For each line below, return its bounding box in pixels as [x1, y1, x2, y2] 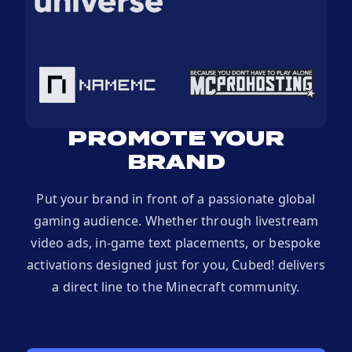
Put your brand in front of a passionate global [36, 190, 316, 208]
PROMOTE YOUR [68, 130, 284, 151]
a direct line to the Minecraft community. [52, 278, 300, 296]
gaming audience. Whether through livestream [33, 212, 319, 230]
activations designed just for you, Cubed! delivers [27, 256, 325, 274]
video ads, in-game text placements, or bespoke [31, 234, 321, 252]
